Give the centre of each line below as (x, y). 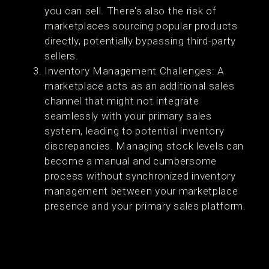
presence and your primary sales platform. (145, 206)
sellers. (62, 56)
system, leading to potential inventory (134, 131)
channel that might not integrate (122, 101)
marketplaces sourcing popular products (141, 26)
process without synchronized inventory (140, 176)
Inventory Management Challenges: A (134, 71)
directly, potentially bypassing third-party (141, 41)
